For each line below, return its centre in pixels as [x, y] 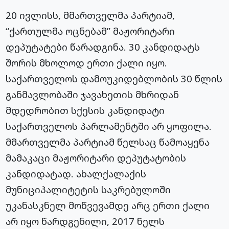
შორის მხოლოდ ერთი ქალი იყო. [87, 63]
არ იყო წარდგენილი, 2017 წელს [85, 221]
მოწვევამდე [99, 205]
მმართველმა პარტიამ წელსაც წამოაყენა [108, 142]
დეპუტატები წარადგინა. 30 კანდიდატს [103, 47]
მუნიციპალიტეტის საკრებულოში [88, 190]
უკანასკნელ [37, 205]
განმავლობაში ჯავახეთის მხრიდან [93, 95]
